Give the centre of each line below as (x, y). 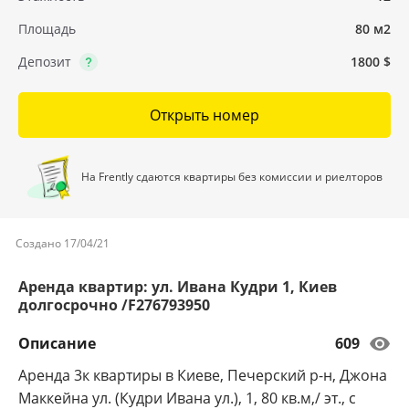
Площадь (47, 29)
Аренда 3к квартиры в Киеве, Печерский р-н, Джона (203, 375)
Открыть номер (204, 115)
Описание (57, 343)
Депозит (45, 62)
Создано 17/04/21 (63, 243)
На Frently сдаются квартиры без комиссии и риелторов (232, 176)
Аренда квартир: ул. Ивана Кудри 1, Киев (178, 287)
